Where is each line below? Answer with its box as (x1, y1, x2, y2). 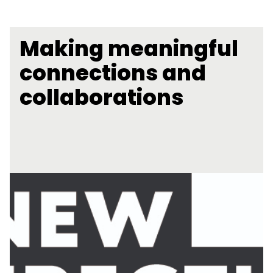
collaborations (19, 82, 183, 112)
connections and (19, 58, 206, 88)
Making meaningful (19, 34, 238, 63)
